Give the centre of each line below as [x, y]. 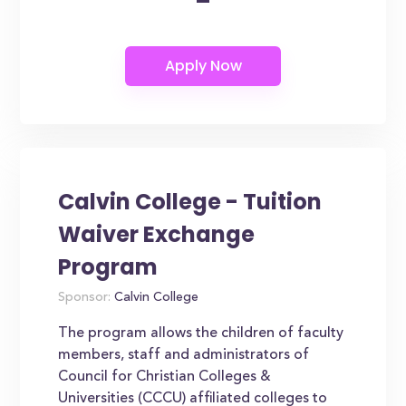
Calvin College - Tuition [190, 202]
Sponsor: [85, 298]
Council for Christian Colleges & [165, 377]
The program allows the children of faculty [201, 333]
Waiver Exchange [157, 234]
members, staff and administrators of [184, 355]
